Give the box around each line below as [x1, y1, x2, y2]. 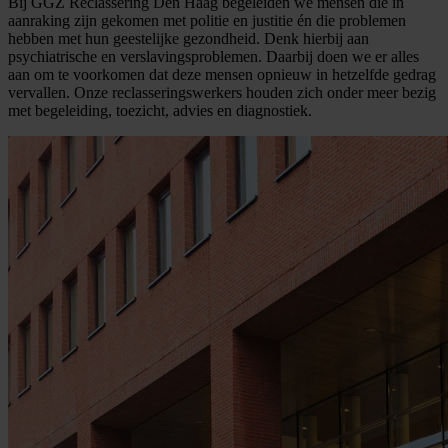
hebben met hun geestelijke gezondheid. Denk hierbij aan [8, 29, 369, 47]
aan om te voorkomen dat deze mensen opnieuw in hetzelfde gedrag [8, 65, 436, 83]
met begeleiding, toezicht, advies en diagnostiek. [8, 101, 312, 119]
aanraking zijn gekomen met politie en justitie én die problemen [8, 11, 406, 29]
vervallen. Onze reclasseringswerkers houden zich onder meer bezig [8, 83, 436, 101]
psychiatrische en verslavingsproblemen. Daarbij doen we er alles [8, 47, 419, 65]
